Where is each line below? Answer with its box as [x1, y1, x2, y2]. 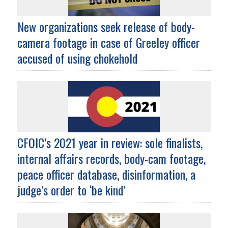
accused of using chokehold [17, 49, 137, 68]
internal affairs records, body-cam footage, [17, 149, 206, 168]
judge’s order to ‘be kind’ [17, 181, 125, 199]
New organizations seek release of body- [17, 17, 195, 36]
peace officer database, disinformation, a [17, 165, 195, 184]
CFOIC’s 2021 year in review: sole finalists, [17, 133, 203, 152]
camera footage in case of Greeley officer [17, 33, 200, 52]
